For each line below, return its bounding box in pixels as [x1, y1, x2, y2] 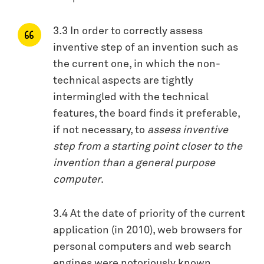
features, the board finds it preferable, [53, 108, 240, 119]
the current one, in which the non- [53, 58, 220, 70]
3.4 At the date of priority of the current [53, 208, 245, 219]
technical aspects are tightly [53, 75, 193, 86]
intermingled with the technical [53, 91, 209, 103]
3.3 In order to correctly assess [53, 25, 203, 37]
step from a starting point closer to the [53, 141, 242, 152]
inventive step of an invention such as [53, 42, 238, 53]
